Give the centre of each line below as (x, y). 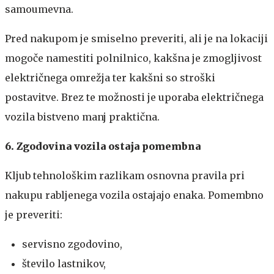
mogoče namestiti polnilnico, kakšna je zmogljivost (133, 58)
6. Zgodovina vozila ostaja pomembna (103, 146)
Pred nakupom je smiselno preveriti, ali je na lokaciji (136, 38)
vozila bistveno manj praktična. (82, 117)
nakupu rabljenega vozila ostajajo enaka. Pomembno (134, 195)
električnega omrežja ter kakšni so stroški (110, 77)
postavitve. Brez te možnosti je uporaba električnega (134, 97)
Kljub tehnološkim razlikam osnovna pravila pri (125, 175)
